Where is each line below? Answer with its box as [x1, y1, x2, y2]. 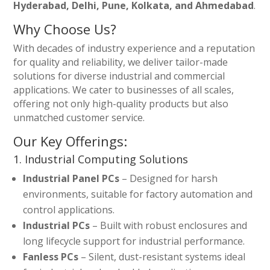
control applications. [23, 203, 115, 217]
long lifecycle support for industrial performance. [23, 234, 245, 248]
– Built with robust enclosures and [90, 219, 248, 233]
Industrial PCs [23, 219, 90, 233]
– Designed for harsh [119, 172, 218, 186]
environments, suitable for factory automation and [23, 187, 253, 201]
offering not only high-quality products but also [13, 97, 229, 111]
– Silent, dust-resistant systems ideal [78, 250, 246, 264]
